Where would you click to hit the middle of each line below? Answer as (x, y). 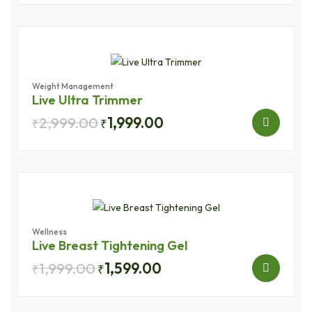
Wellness (49, 232)
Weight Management (73, 86)
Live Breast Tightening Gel (110, 246)
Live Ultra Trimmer (87, 100)
